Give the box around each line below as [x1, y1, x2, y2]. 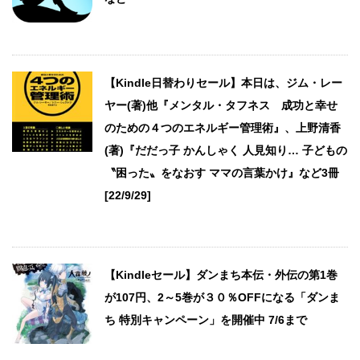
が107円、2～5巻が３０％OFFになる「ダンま [104, 290, 340, 304]
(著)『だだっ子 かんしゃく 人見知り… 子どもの [104, 143, 347, 157]
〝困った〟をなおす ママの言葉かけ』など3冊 [104, 166, 339, 179]
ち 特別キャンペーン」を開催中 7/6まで [104, 313, 307, 326]
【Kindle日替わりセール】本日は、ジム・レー [104, 76, 342, 89]
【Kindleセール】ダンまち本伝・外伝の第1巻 [104, 268, 337, 281]
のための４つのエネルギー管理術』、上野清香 [104, 121, 341, 134]
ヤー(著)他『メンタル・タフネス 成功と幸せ [104, 98, 337, 112]
